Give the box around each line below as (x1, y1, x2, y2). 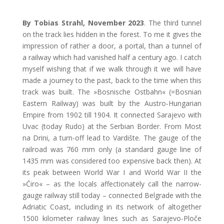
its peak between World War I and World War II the (22, 167, 202, 177)
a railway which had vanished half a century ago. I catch (22, 52, 202, 62)
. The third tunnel (144, 17, 202, 27)
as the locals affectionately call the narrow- (53, 178, 202, 188)
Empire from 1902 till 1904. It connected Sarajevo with (22, 109, 202, 119)
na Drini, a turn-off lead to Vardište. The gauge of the (22, 132, 202, 142)
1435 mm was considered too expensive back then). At (22, 155, 202, 165)
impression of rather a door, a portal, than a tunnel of (22, 40, 202, 50)
